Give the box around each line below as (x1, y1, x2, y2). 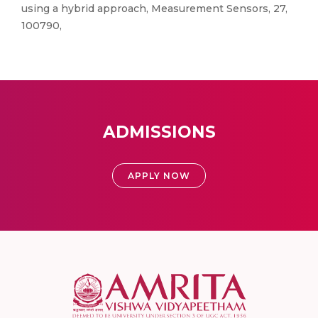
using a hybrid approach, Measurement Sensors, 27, (21, 2, 287, 15)
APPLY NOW (128, 170, 190, 181)
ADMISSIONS (102, 122, 216, 142)
